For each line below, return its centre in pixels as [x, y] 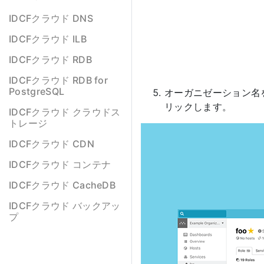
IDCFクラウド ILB [48, 39]
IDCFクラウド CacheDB [62, 185]
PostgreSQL [37, 91]
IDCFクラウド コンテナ [60, 164]
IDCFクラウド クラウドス [65, 112]
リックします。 [198, 107]
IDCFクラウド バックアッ [65, 206]
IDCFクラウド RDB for [59, 80]
